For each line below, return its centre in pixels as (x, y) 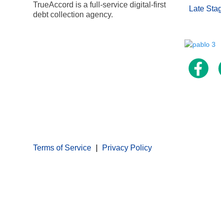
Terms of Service (62, 148)
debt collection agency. (73, 15)
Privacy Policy (127, 148)
